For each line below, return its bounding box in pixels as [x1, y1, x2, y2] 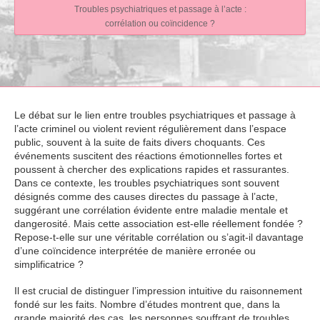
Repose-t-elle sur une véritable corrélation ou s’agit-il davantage [14, 231, 304, 243]
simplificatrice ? [14, 259, 84, 270]
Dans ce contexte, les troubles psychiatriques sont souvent [14, 177, 279, 189]
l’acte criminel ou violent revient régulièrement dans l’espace [14, 123, 286, 134]
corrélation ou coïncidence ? [105, 19, 215, 29]
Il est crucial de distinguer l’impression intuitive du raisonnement [14, 285, 302, 296]
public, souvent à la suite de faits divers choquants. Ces [14, 136, 265, 148]
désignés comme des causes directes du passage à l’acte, [14, 191, 278, 202]
